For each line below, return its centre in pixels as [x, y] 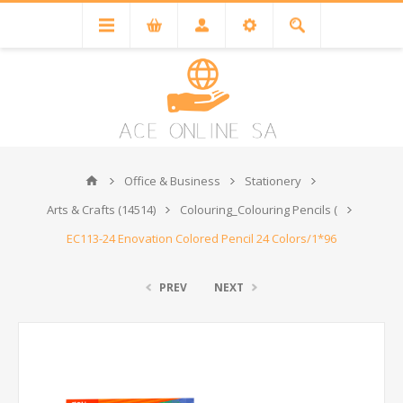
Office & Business [172, 181]
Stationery [273, 181]
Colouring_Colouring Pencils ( [259, 210]
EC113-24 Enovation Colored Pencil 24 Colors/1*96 [201, 238]
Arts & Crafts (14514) [101, 210]
